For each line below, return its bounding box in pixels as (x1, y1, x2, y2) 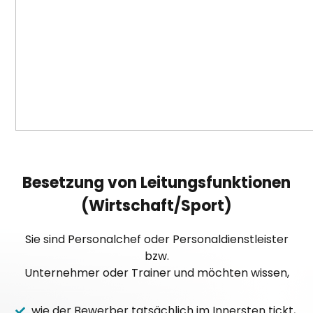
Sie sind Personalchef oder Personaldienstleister (24, 231, 289, 247)
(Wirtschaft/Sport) (81, 194, 232, 217)
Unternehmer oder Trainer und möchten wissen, (24, 264, 289, 281)
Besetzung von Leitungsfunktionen (22, 171, 291, 194)
